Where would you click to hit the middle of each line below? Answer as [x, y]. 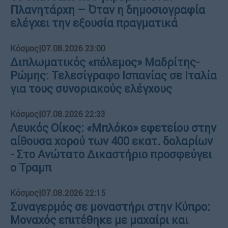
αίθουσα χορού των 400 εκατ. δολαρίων [111, 141]
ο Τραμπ [31, 167]
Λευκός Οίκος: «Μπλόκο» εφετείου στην [113, 128]
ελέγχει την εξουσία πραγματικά [94, 23]
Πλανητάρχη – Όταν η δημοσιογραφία [108, 10]
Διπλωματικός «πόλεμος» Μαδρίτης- [105, 62]
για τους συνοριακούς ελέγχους [91, 89]
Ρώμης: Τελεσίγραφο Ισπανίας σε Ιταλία [113, 75]
